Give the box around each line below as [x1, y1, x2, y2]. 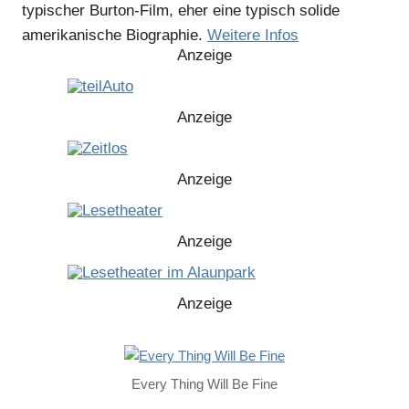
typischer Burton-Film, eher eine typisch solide [22, 2, 340, 20]
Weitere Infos [207, 26, 299, 45]
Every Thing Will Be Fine [131, 376, 278, 393]
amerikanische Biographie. [22, 26, 207, 45]
